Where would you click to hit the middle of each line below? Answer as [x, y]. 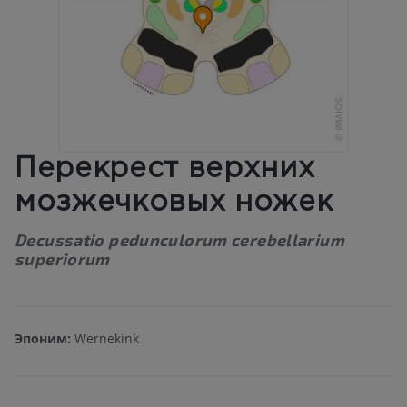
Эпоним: [43, 339]
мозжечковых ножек [174, 203]
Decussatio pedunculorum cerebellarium [179, 240]
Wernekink [105, 339]
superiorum [62, 259]
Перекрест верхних [165, 169]
